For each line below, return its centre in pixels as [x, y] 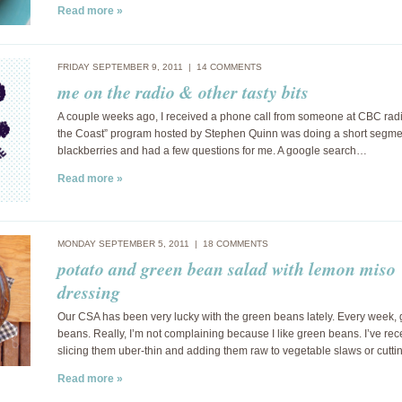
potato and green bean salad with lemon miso [227, 268]
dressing [89, 292]
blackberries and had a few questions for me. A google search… [212, 151]
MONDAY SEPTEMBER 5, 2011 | [130, 244]
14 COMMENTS [229, 67]
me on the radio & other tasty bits [183, 92]
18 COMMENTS [236, 244]
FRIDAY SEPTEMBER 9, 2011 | [127, 67]
